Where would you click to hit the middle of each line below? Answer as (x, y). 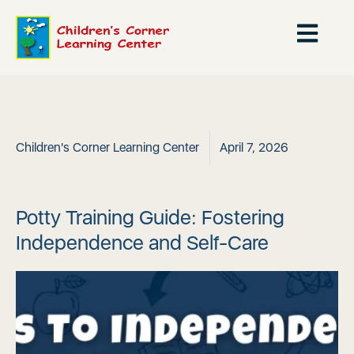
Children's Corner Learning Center (107, 147)
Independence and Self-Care (142, 242)
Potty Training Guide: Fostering (150, 217)
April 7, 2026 (254, 147)
